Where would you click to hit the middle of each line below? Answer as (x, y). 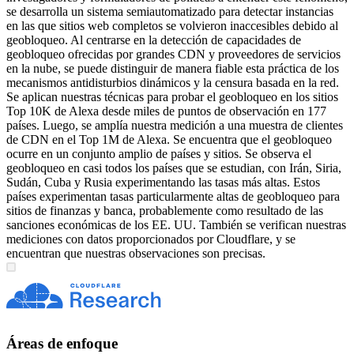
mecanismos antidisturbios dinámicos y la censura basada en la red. (173, 83)
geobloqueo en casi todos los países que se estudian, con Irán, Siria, (174, 168)
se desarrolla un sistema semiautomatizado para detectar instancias (170, 12)
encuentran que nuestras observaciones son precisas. (136, 254)
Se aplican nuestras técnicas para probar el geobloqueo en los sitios (172, 97)
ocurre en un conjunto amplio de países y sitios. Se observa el (159, 154)
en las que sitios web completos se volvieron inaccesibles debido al (172, 26)
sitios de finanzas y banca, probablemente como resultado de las (165, 211)
